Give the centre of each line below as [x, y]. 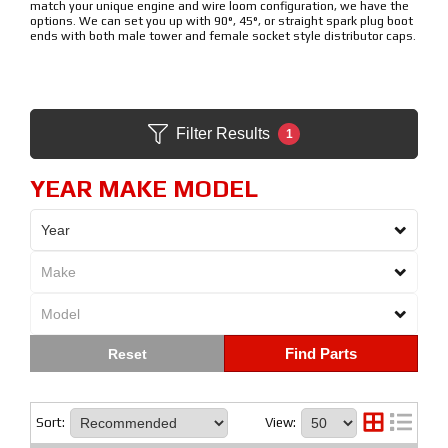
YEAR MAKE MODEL [144, 188]
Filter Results [223, 133]
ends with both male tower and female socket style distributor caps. [223, 36]
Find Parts [321, 353]
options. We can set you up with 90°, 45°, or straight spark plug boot [221, 21]
